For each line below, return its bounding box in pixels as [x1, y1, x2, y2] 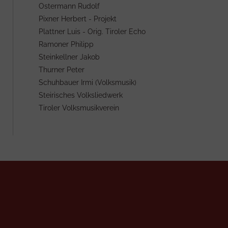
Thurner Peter [39, 66, 84, 74]
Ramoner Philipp [39, 40, 94, 48]
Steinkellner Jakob [39, 53, 100, 61]
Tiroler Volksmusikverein [39, 104, 119, 112]
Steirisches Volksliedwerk [39, 91, 123, 99]
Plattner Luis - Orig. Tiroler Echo [39, 27, 146, 36]
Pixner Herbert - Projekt [39, 15, 117, 23]
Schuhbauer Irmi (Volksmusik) [39, 78, 136, 87]
